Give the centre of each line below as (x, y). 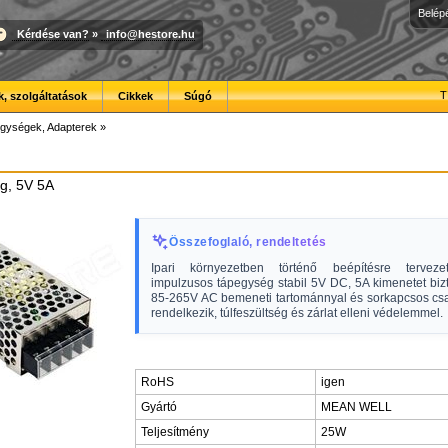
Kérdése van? (53, 33)
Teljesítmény (175, 432)
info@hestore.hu (150, 33)
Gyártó (159, 407)
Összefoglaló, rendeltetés (248, 242)
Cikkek (135, 96)
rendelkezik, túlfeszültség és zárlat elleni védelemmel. (297, 313)
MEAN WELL (356, 407)
